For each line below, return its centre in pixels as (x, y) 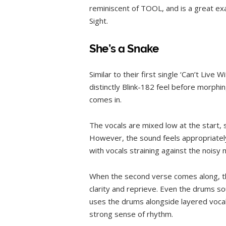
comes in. (105, 100)
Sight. (99, 20)
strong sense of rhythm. (131, 214)
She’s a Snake (124, 49)
